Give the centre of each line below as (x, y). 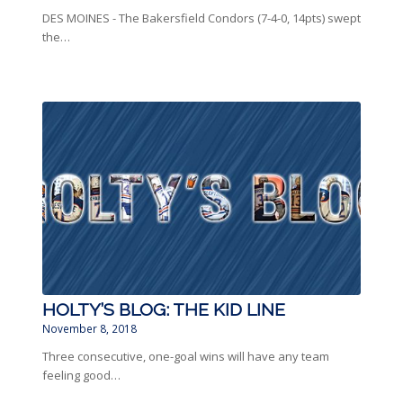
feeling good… (81, 376)
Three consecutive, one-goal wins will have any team (185, 357)
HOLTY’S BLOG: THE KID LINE (163, 310)
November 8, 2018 (89, 329)
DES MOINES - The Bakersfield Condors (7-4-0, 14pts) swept (201, 18)
